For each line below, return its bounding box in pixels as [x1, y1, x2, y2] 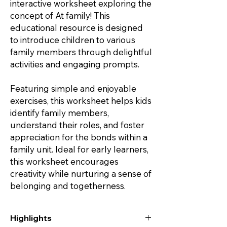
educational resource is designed [10, 22, 143, 33]
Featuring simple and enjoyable [10, 83, 136, 94]
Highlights [10, 212, 52, 223]
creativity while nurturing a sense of [10, 168, 152, 179]
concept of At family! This [10, 10, 110, 21]
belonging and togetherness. [10, 180, 126, 191]
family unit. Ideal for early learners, [10, 143, 148, 155]
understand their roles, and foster [10, 119, 144, 130]
